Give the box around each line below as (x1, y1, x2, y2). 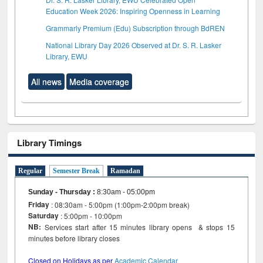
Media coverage (69, 75, 130, 87)
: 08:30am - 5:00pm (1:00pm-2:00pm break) (49, 200, 190, 210)
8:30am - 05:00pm (97, 188, 156, 197)
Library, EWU (46, 50, 88, 61)
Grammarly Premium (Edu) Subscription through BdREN (46, 22, 225, 33)
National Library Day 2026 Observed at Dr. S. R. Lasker (46, 39, 222, 50)
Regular (18, 167, 43, 176)
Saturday (28, 210, 59, 221)
